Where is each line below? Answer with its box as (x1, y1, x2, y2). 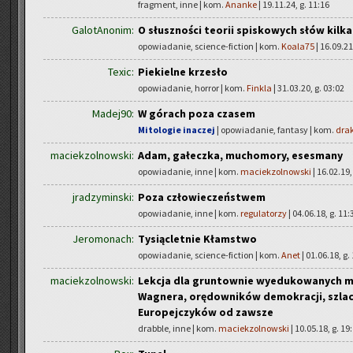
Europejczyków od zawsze (138, 305, 273, 319)
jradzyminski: (72, 190, 134, 204)
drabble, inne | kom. (138, 322, 218, 334)
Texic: (108, 65, 134, 79)
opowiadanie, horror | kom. (138, 82, 247, 94)
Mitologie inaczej (138, 124, 215, 136)
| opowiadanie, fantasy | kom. (215, 124, 336, 136)
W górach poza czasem (138, 106, 255, 121)
